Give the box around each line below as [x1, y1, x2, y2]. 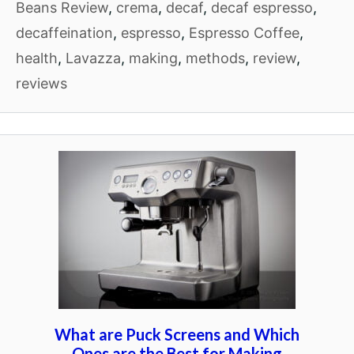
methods [186, 50, 245, 66]
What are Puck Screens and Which [55, 325, 299, 344]
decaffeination [16, 24, 113, 41]
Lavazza [66, 50, 121, 66]
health [16, 50, 58, 66]
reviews [16, 75, 67, 92]
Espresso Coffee [189, 24, 299, 41]
